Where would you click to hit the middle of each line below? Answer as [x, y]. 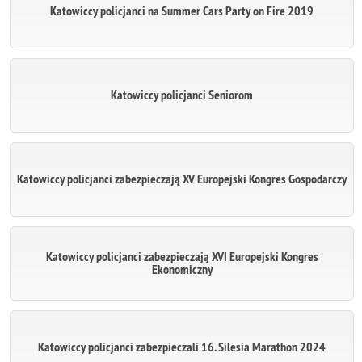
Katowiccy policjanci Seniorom [182, 95]
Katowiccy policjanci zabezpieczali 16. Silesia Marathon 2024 [182, 347]
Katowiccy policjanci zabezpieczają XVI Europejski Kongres [182, 257]
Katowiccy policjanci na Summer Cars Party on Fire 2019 [182, 11]
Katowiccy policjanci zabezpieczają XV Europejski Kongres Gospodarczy [182, 179]
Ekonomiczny [182, 270]
